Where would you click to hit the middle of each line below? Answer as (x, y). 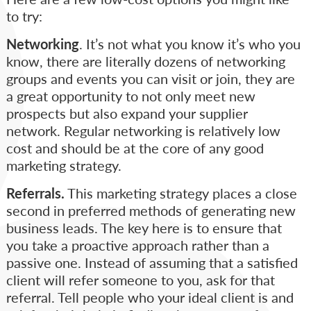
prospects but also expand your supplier (127, 114)
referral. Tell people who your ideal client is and (150, 297)
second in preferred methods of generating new (151, 211)
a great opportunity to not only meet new (131, 96)
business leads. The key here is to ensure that (144, 228)
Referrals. (35, 193)
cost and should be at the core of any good (135, 148)
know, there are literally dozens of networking (145, 61)
